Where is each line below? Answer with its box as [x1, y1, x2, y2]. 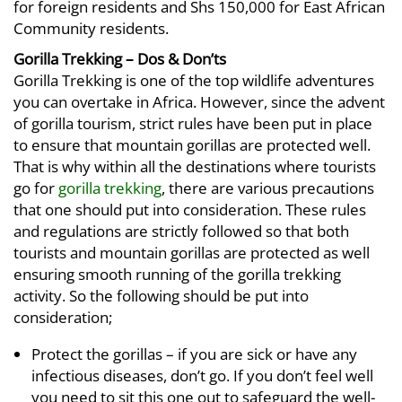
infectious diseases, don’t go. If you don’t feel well [31, 365, 373, 386]
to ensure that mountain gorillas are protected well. [13, 135, 371, 155]
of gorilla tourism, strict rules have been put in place [13, 113, 372, 134]
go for [13, 178, 58, 198]
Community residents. [13, 18, 169, 39]
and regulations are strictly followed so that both [13, 221, 349, 241]
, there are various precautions [162, 178, 374, 198]
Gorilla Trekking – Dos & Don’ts [13, 48, 226, 69]
